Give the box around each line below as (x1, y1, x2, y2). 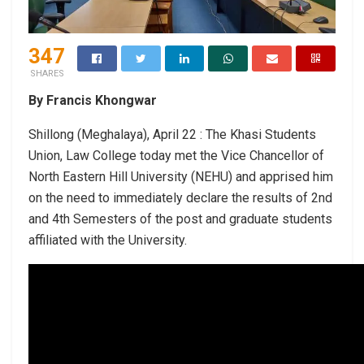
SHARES (29, 67, 64, 79)
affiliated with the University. (28, 232, 187, 248)
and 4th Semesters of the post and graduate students (28, 210, 332, 227)
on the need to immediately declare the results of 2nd (28, 189, 332, 206)
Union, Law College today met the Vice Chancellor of (28, 147, 324, 163)
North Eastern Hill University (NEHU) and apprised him (28, 168, 333, 184)
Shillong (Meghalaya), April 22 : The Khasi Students (28, 126, 316, 142)
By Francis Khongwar (28, 92, 157, 108)
